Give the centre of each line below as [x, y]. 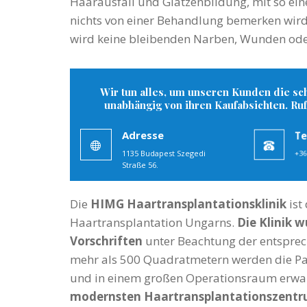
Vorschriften [106, 241]
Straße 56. [140, 165]
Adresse [143, 135]
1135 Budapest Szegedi [164, 153]
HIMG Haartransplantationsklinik [188, 204]
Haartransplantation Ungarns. [153, 223]
